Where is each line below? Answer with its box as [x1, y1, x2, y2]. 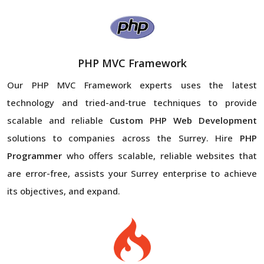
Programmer [7, 149, 62, 161]
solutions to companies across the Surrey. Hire [7, 131, 240, 144]
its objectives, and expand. [7, 184, 120, 197]
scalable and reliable [7, 114, 110, 126]
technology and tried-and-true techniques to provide [7, 96, 257, 108]
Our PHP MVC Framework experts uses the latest [7, 78, 257, 91]
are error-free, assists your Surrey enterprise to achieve [7, 167, 257, 179]
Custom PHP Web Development [110, 114, 257, 126]
